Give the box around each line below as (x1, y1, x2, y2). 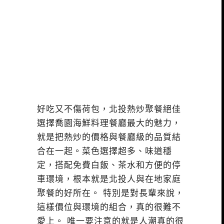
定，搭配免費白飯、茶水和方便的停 (37, 160, 181, 170)
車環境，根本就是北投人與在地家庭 (37, 174, 181, 184)
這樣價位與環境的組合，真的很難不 (37, 202, 181, 212)
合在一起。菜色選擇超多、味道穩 (37, 146, 172, 156)
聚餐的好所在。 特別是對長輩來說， (37, 188, 184, 198)
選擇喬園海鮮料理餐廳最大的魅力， (37, 118, 181, 128)
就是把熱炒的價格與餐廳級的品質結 (37, 132, 181, 142)
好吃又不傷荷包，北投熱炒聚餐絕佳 (37, 104, 181, 114)
